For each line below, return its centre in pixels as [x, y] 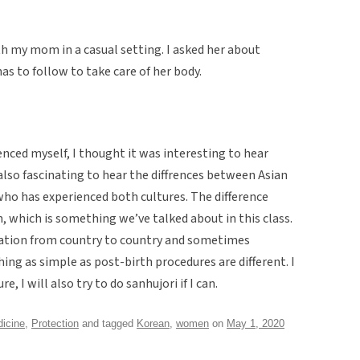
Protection [55, 323]
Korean [153, 323]
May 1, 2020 [256, 323]
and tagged [108, 323]
